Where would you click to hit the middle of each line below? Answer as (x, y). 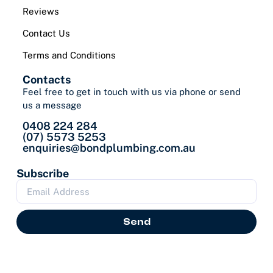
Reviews (41, 11)
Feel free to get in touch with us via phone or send (131, 92)
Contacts (46, 80)
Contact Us (46, 33)
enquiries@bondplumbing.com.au (109, 148)
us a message (52, 105)
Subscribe (42, 174)
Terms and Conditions (69, 55)
